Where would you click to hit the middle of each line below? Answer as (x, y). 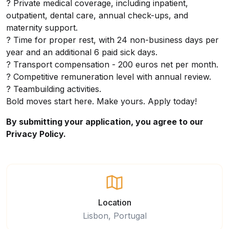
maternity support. (42, 28)
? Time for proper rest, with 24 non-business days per (112, 40)
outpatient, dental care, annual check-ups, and (97, 15)
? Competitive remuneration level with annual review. (109, 77)
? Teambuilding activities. (54, 89)
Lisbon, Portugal (114, 216)
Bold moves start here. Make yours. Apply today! (103, 101)
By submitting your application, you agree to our (105, 122)
